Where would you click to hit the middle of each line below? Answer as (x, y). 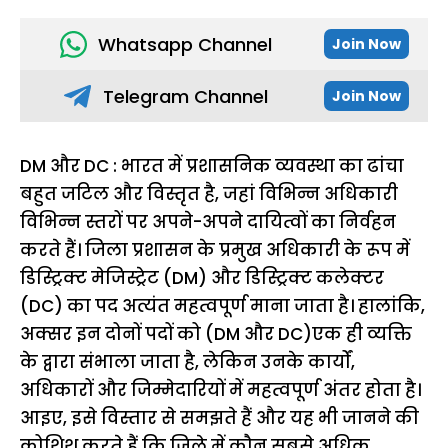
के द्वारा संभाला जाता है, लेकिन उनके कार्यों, (187, 362)
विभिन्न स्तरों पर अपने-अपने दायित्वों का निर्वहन (208, 222)
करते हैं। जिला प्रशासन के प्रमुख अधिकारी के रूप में (215, 250)
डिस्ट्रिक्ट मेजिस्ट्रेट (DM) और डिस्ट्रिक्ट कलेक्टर (202, 278)
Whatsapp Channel (184, 44)
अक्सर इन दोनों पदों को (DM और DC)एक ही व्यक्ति (216, 334)
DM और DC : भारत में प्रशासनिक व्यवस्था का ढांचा (212, 166)
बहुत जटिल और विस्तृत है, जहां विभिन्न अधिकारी (209, 194)
